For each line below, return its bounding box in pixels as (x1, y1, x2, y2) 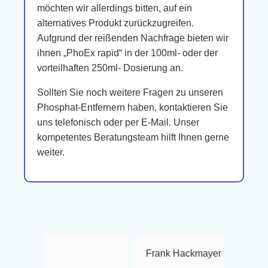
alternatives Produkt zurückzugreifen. (37, 18, 194, 28)
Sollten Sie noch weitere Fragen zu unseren (37, 87, 223, 98)
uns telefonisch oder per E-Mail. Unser (37, 117, 199, 127)
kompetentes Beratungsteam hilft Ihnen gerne (37, 132, 229, 142)
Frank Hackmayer (93, 248, 169, 258)
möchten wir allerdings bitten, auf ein (37, 3, 192, 13)
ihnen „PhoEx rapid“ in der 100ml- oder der (37, 48, 218, 58)
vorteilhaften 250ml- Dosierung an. (37, 63, 183, 73)
